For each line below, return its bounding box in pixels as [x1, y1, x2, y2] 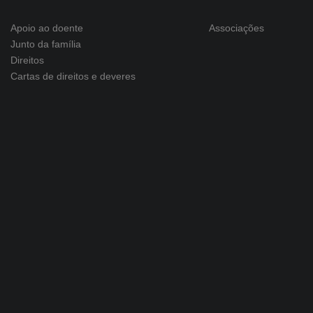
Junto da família [10, 38, 82, 50]
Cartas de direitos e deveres [10, 71, 136, 82]
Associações [209, 22, 264, 34]
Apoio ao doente [10, 22, 84, 34]
